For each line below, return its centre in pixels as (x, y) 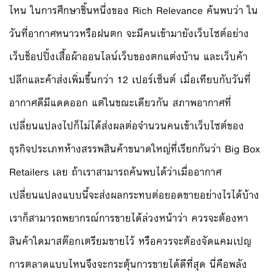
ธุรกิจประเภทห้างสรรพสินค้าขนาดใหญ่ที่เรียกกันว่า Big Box (135, 149)
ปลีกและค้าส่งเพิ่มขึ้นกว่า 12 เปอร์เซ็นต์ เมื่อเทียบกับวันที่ (130, 80)
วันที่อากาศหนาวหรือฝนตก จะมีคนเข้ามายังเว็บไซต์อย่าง (129, 34)
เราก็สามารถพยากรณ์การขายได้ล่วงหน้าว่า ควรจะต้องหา (129, 219)
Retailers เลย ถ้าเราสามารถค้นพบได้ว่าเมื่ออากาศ (115, 172)
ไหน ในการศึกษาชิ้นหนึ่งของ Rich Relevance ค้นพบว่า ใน (134, 11)
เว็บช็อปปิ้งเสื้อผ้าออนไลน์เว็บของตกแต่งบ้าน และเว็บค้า (128, 57)
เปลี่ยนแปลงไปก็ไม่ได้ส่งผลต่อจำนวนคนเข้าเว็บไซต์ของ (127, 126)
